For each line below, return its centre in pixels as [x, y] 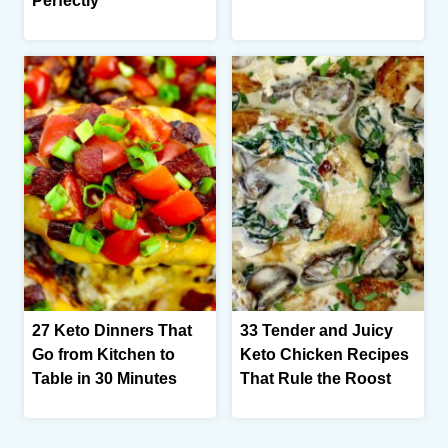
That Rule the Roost [315, 379]
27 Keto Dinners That [112, 331]
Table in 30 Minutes [104, 379]
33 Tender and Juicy [316, 331]
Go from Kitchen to [103, 355]
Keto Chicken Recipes [324, 355]
